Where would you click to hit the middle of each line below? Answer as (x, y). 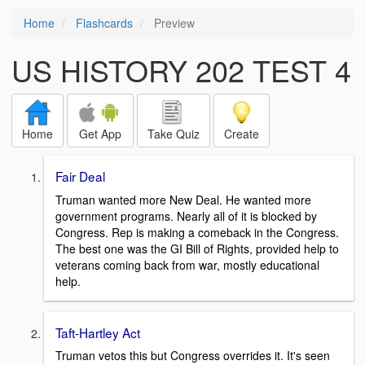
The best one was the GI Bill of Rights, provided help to (197, 248)
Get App (100, 134)
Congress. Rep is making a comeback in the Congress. (197, 232)
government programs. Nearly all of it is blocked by (186, 215)
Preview (173, 23)
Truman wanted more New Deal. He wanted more (183, 199)
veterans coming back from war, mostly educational (187, 264)
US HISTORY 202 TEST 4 (181, 70)
